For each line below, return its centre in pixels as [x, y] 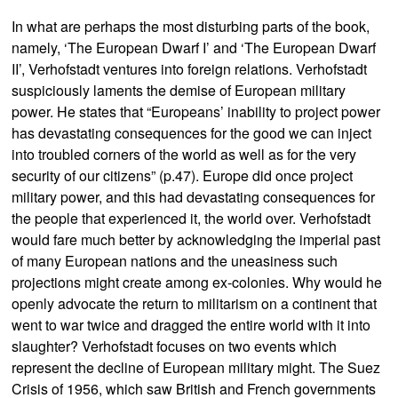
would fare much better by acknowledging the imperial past [196, 239]
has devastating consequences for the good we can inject [192, 133]
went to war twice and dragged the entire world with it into [191, 325]
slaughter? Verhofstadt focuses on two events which [175, 346]
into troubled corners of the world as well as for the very [184, 154]
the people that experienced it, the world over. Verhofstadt [191, 218]
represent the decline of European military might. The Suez [196, 367]
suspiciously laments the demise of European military [179, 90]
